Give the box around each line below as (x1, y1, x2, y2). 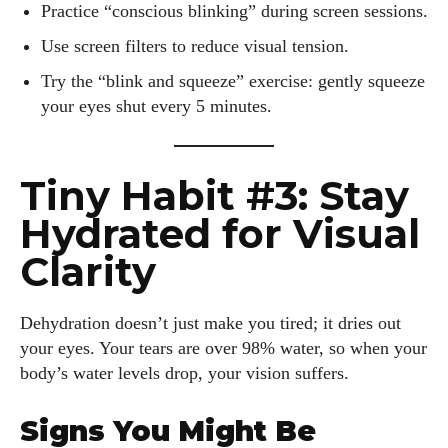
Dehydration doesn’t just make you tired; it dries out (20, 313, 401, 334)
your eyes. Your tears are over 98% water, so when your (20, 338, 427, 359)
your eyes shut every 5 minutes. (41, 96, 272, 117)
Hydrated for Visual (20, 209, 420, 259)
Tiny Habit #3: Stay (20, 171, 409, 221)
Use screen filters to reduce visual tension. (41, 36, 349, 57)
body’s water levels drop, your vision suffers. (20, 363, 349, 384)
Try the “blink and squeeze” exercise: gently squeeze (41, 71, 425, 92)
